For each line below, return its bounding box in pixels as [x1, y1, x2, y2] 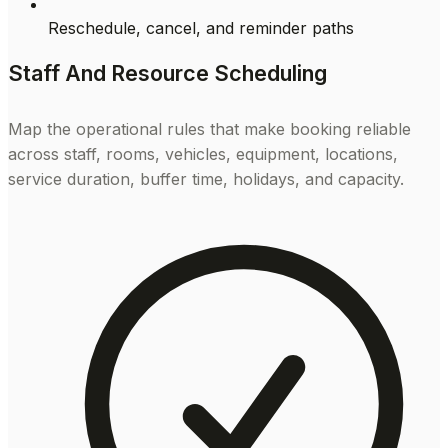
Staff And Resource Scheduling [8, 60, 327, 87]
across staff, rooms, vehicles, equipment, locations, [8, 143, 398, 164]
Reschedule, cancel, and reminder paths [48, 17, 354, 38]
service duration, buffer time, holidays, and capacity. [8, 168, 404, 189]
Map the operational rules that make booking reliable [8, 118, 411, 139]
